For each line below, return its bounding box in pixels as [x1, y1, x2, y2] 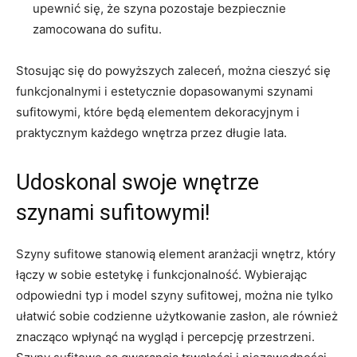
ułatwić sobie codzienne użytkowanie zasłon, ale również [16, 308, 338, 324]
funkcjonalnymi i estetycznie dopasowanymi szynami [16, 83, 313, 99]
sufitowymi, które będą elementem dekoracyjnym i [16, 104, 300, 120]
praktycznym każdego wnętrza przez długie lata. [16, 124, 287, 140]
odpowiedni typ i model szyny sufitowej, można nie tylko [16, 287, 333, 303]
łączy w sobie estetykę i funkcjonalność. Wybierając [16, 266, 307, 282]
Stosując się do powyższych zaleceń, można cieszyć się [16, 62, 331, 78]
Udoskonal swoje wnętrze [16, 169, 259, 195]
